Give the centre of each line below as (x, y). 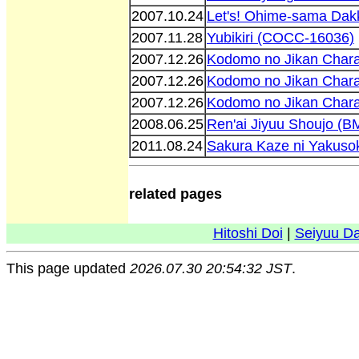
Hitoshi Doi (248, 233)
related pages (175, 194)
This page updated (68, 268)
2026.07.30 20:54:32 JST (211, 268)
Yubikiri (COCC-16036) (280, 37)
